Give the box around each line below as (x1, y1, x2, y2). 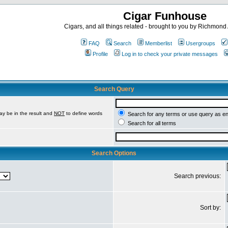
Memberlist (145, 40, 172, 46)
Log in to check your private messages (122, 51, 218, 57)
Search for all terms (126, 120, 176, 126)
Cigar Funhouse (123, 10, 207, 22)
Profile (93, 51, 108, 57)
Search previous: (174, 173, 222, 180)
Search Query (94, 85, 134, 93)
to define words (65, 110, 102, 116)
